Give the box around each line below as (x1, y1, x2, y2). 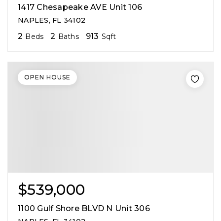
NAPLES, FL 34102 (18, 15, 85, 25)
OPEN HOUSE (24, 73, 71, 81)
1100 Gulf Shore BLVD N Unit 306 (18, 203, 150, 213)
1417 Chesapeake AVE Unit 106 (18, 2, 142, 12)
